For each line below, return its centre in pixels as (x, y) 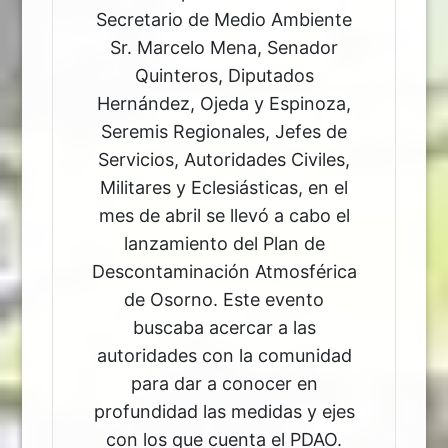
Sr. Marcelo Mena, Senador (224, 48)
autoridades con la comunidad (224, 356)
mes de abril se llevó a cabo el (224, 216)
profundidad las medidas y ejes (224, 412)
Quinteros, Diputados (224, 76)
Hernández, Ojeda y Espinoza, (224, 104)
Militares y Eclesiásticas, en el (224, 188)
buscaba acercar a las (224, 328)
